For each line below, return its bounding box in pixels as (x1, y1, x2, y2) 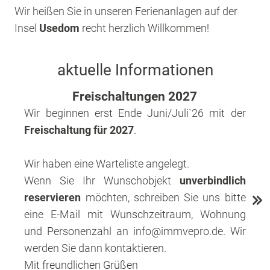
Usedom (39, 22, 80, 34)
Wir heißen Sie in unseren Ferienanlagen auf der (14, 5, 238, 17)
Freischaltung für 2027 (24, 124, 134, 136)
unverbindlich (179, 174, 246, 187)
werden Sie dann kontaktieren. (24, 242, 167, 254)
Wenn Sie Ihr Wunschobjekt (24, 174, 180, 187)
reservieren (24, 191, 86, 204)
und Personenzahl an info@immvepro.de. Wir (24, 225, 246, 237)
